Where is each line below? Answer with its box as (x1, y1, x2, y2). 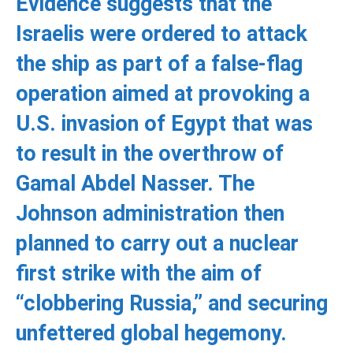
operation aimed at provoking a (16, 80, 310, 106)
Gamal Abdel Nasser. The (16, 170, 255, 196)
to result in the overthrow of (16, 140, 284, 166)
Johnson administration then (16, 200, 284, 226)
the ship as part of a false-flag (16, 50, 303, 76)
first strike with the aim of (16, 260, 262, 286)
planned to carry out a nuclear (16, 230, 299, 256)
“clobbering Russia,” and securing (16, 290, 328, 316)
